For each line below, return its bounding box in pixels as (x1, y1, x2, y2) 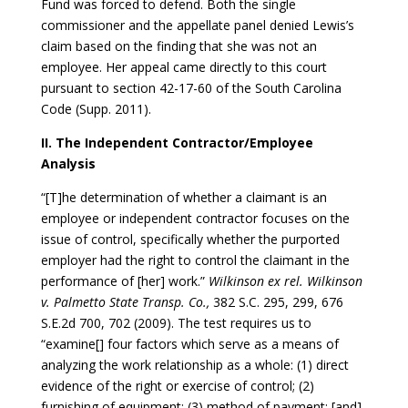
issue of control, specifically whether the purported (40, 229, 340, 248)
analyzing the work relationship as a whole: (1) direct (40, 355, 349, 373)
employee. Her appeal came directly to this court (40, 57, 327, 76)
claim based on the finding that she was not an (40, 36, 317, 55)
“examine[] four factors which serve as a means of (40, 334, 339, 352)
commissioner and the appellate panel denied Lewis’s (40, 15, 354, 34)
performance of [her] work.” (40, 271, 209, 290)
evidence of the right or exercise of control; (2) (40, 376, 314, 394)
